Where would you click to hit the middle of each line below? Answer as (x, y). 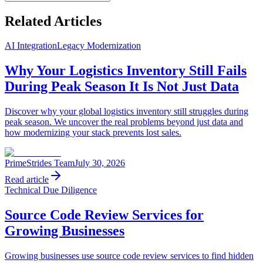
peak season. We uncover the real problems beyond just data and (124, 122)
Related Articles (53, 21)
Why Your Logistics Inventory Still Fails (126, 71)
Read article (27, 180)
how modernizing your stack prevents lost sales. (93, 133)
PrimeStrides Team (40, 163)
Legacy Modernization (99, 46)
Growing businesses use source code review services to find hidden (129, 256)
